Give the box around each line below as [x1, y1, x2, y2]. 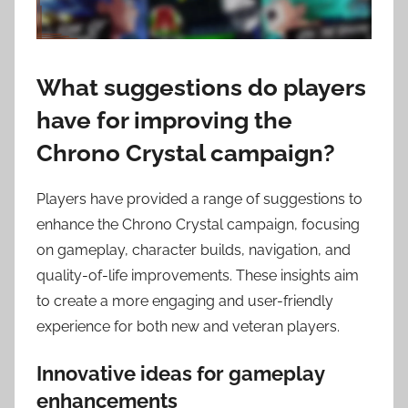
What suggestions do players [36, 73, 366, 101]
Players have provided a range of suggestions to [36, 190, 362, 209]
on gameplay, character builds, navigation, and [36, 241, 351, 260]
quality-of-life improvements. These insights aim [36, 267, 359, 285]
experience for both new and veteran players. [36, 318, 340, 336]
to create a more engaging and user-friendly [36, 292, 333, 311]
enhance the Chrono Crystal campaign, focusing [36, 216, 360, 234]
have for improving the [36, 106, 292, 134]
